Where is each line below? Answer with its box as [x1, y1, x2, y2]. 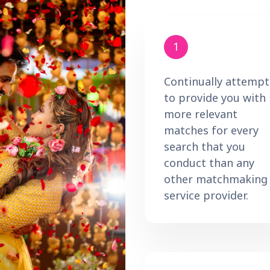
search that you [164, 139, 245, 154]
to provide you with [164, 90, 266, 105]
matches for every [164, 122, 259, 137]
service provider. [164, 187, 248, 202]
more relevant [164, 106, 237, 121]
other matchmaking [164, 171, 268, 186]
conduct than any [164, 155, 254, 170]
